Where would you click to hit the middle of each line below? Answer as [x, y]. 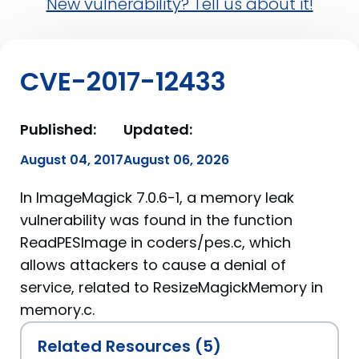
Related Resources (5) [129, 346]
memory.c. [57, 310]
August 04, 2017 [72, 160]
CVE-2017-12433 [123, 81]
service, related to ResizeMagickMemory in [171, 287]
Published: [58, 129]
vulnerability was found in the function [156, 220]
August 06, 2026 [176, 160]
